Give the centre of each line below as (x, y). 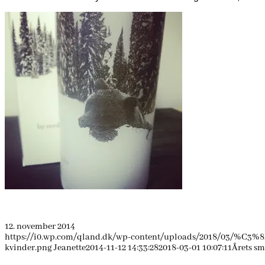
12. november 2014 (40, 226)
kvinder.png (28, 248)
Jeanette (70, 248)
